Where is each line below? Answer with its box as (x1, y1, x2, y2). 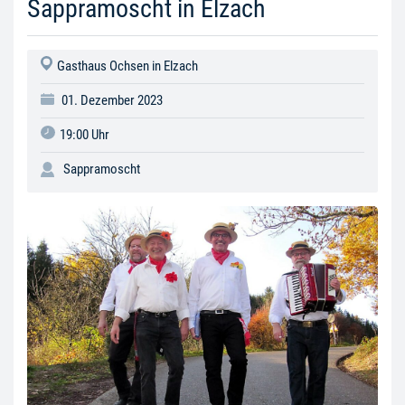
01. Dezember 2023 (59, 92, 164, 109)
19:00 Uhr (59, 127, 109, 144)
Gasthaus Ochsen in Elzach (56, 58, 198, 75)
